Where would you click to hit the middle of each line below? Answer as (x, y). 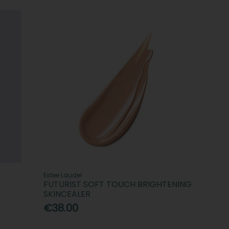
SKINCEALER (67, 194)
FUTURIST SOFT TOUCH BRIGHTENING (118, 184)
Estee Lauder (63, 175)
